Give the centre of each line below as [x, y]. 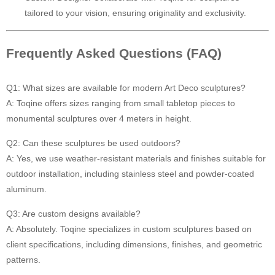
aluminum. [26, 189]
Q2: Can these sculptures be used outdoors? [93, 143]
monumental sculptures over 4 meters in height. [99, 118]
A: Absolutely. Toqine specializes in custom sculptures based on [129, 229]
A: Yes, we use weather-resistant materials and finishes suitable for [136, 158]
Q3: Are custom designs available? [73, 214]
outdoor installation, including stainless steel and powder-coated [130, 174]
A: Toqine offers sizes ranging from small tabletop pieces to [121, 103]
